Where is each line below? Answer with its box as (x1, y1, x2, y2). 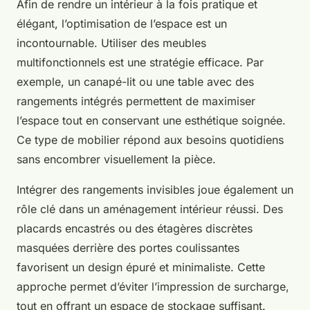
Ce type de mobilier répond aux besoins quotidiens (17, 133, 284, 147)
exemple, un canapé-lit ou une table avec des (17, 75, 254, 89)
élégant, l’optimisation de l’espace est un (17, 17, 227, 31)
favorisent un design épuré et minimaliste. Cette (17, 260, 265, 275)
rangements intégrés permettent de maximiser (17, 94, 255, 109)
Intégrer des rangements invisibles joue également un (17, 183, 293, 197)
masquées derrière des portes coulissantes (17, 241, 239, 255)
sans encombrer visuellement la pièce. (17, 152, 216, 167)
